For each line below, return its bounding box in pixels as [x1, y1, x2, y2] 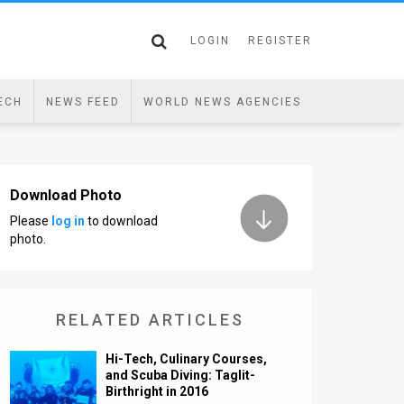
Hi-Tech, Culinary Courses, [106, 352, 268, 366]
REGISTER [248, 34, 312, 47]
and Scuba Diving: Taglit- [106, 368, 256, 382]
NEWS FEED [45, 96, 120, 108]
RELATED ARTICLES [55, 310, 244, 329]
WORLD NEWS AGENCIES [142, 96, 301, 108]
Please [10, 214, 51, 228]
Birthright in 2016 [106, 384, 209, 399]
